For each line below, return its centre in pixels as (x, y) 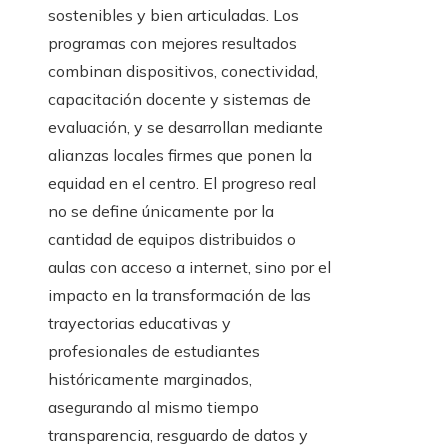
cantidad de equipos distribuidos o (172, 239)
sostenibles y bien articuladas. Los (173, 15)
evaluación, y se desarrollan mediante (185, 127)
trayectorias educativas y (139, 323)
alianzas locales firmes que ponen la (180, 155)
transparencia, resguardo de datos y (178, 435)
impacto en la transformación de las (179, 295)
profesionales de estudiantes (154, 351)
